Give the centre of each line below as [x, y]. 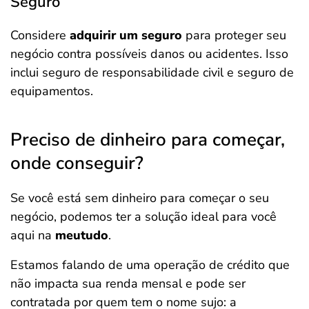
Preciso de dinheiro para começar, [148, 140]
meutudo [82, 235]
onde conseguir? [77, 163]
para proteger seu [234, 35]
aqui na [33, 235]
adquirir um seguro [124, 35]
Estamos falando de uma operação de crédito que [150, 265]
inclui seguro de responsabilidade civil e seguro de [152, 72]
